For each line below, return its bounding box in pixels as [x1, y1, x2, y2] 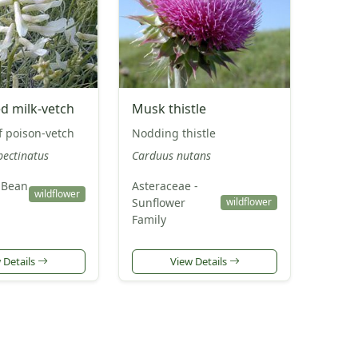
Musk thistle [132, 99, 206, 117]
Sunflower [132, 194, 185, 210]
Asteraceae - [132, 177, 198, 193]
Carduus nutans [132, 147, 211, 163]
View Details [169, 253, 229, 268]
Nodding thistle [132, 125, 216, 141]
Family [132, 211, 166, 227]
